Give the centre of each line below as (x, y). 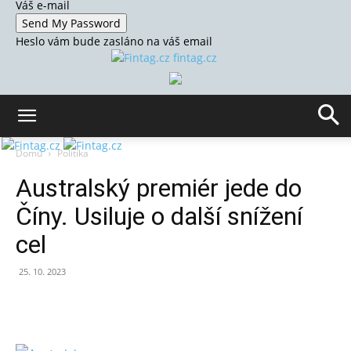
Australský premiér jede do (159, 188)
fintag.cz (195, 58)
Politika (73, 153)
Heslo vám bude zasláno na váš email (114, 41)
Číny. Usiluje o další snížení (159, 216)
